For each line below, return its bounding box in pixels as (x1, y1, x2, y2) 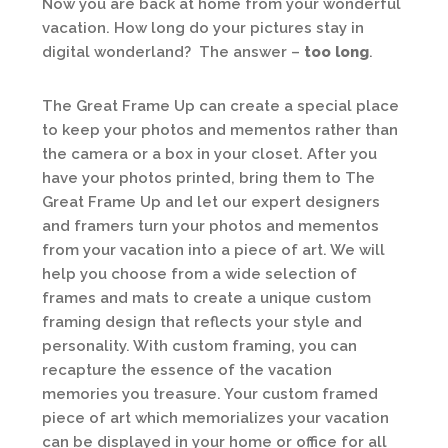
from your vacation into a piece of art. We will (42, 241, 385, 259)
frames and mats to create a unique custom (42, 289, 371, 307)
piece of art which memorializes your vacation (42, 409, 389, 427)
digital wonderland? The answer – (42, 43, 304, 61)
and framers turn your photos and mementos (42, 217, 379, 235)
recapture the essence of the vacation (42, 361, 332, 379)
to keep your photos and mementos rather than (42, 121, 398, 139)
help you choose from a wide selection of (42, 265, 357, 283)
